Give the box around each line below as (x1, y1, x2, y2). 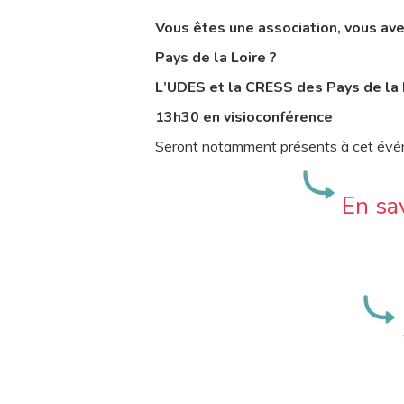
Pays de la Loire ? (155, 48, 277, 68)
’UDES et (163, 78, 228, 97)
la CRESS (228, 78, 297, 97)
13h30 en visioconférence (155, 107, 333, 127)
